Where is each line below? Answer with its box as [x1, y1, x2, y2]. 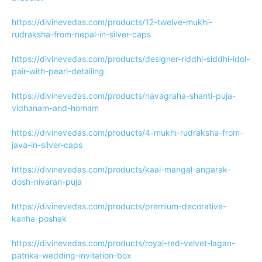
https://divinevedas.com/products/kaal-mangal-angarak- [12, 164, 230, 174]
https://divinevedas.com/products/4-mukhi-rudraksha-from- [12, 127, 243, 137]
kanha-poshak [12, 213, 67, 223]
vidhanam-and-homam [12, 103, 99, 113]
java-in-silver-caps [12, 140, 82, 150]
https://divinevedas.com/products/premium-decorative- [12, 201, 226, 211]
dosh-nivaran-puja [12, 177, 82, 187]
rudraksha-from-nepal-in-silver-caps [12, 29, 151, 39]
